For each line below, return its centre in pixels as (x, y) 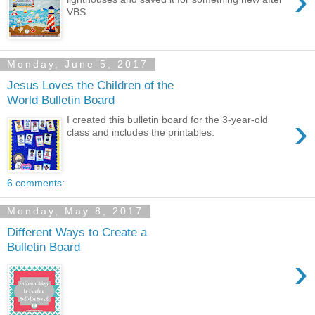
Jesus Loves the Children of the (90, 85)
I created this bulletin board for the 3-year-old (168, 120)
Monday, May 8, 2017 (75, 211)
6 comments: (36, 182)
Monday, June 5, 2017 (78, 64)
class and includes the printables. (141, 133)
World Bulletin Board (61, 99)
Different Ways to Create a (77, 232)
